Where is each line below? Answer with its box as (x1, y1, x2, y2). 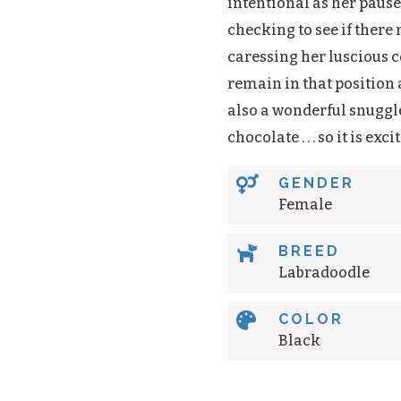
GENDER (277, 175, 354, 192)
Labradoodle (277, 264, 370, 282)
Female (277, 196, 332, 214)
